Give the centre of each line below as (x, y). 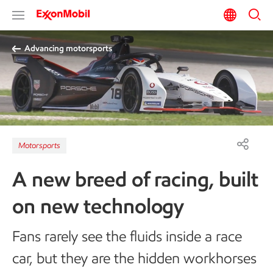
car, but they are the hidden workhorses (134, 258)
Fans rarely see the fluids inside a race (127, 236)
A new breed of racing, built (136, 179)
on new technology (98, 206)
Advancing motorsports (68, 48)
